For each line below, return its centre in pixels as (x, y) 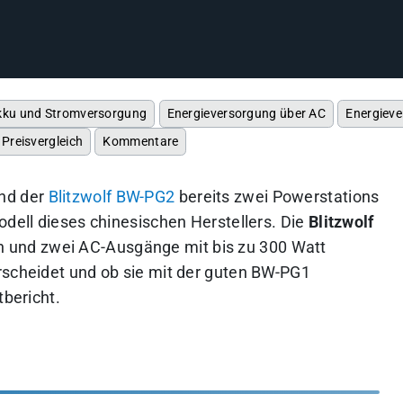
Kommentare (141, 141)
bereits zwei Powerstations (277, 197)
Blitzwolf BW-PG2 (112, 197)
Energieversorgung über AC (246, 113)
